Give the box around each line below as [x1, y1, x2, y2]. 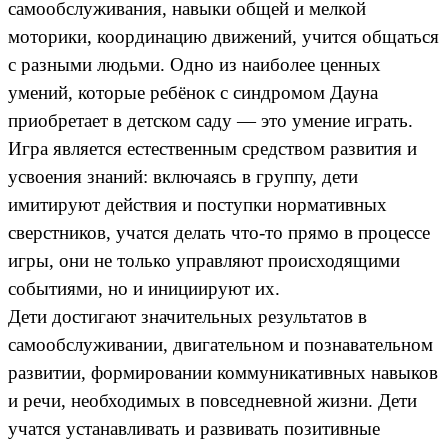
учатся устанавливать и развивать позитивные [8, 417, 380, 439]
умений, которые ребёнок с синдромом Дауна [8, 81, 378, 103]
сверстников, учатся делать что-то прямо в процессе [8, 221, 430, 243]
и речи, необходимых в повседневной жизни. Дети [8, 389, 417, 411]
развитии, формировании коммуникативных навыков [8, 361, 438, 383]
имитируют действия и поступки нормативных [8, 193, 387, 215]
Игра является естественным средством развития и [8, 137, 417, 159]
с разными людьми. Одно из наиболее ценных [8, 53, 381, 75]
